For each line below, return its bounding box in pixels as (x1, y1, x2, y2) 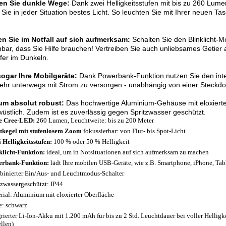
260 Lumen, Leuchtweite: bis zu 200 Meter (35, 117, 154, 124)
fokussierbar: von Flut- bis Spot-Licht (82, 127, 186, 135)
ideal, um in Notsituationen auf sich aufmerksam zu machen (45, 148, 209, 156)
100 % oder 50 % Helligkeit (52, 138, 130, 145)
